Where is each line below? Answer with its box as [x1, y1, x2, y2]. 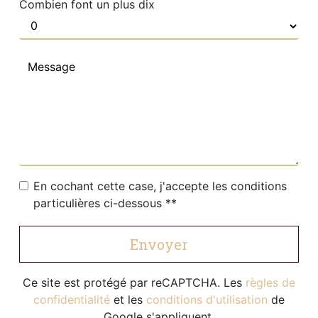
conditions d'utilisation [146, 292, 268, 307]
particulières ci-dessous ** [33, 195, 177, 210]
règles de [246, 275, 295, 290]
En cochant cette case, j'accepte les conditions [33, 178, 287, 193]
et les [110, 292, 146, 307]
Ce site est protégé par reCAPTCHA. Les [23, 275, 246, 290]
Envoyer [130, 234, 188, 253]
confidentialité [33, 292, 110, 307]
